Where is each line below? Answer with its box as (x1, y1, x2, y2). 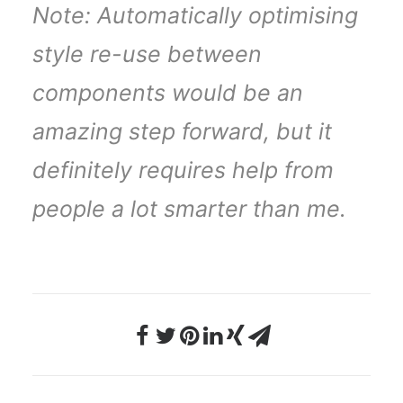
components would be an (32, 79, 303, 106)
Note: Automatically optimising (32, 2, 358, 29)
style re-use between (32, 40, 262, 67)
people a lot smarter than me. (32, 195, 346, 222)
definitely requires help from (32, 157, 334, 184)
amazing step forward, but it (32, 118, 332, 145)
